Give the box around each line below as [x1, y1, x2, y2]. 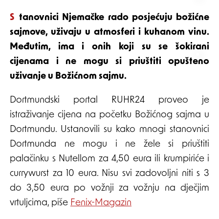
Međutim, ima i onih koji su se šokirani [10, 43, 209, 52]
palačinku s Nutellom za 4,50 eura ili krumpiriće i [10, 154, 209, 164]
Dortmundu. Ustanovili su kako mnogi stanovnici [10, 125, 209, 135]
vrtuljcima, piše [10, 198, 70, 208]
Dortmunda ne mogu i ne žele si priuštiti [10, 140, 209, 150]
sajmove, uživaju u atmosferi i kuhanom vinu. [10, 28, 209, 38]
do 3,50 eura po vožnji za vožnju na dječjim [10, 184, 209, 194]
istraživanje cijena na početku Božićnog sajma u [10, 110, 209, 120]
